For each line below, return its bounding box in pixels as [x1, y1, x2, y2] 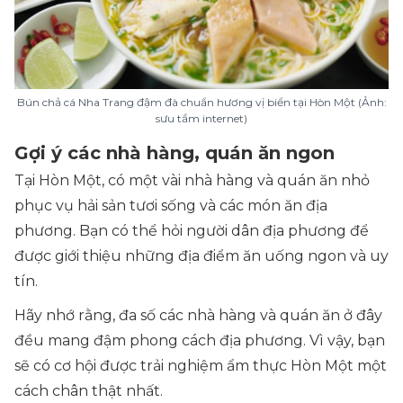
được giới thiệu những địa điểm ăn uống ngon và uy [14, 247, 389, 265]
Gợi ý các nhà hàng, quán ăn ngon [14, 142, 335, 165]
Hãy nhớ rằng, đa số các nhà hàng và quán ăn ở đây [14, 307, 382, 325]
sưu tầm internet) [156, 112, 247, 126]
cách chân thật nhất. [14, 382, 163, 400]
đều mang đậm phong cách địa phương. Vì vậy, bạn [14, 332, 385, 350]
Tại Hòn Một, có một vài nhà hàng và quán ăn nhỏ [14, 172, 370, 190]
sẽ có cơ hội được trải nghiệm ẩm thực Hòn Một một [14, 357, 387, 375]
